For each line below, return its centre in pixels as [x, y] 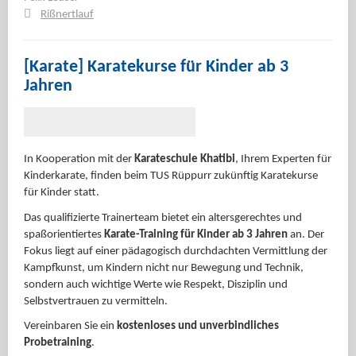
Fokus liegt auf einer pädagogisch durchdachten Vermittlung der [176, 251]
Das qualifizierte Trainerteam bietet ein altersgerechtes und [163, 218]
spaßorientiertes [64, 234]
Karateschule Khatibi [185, 159]
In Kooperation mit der [79, 159]
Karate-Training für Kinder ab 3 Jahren [196, 234]
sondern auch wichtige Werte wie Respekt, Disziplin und [156, 284]
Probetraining [58, 343]
